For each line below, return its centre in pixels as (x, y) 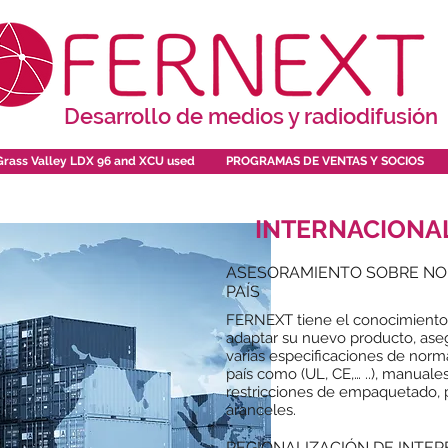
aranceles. (261, 410)
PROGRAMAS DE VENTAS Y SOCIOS (324, 161)
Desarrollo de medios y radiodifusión (251, 116)
